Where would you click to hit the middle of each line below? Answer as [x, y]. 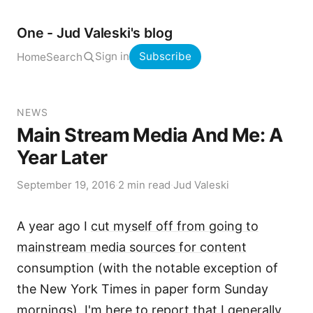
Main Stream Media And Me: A [150, 135]
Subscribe [165, 56]
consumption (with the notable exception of [147, 268]
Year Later [62, 158]
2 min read [144, 185]
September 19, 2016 [66, 185]
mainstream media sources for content [132, 247]
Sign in [112, 56]
